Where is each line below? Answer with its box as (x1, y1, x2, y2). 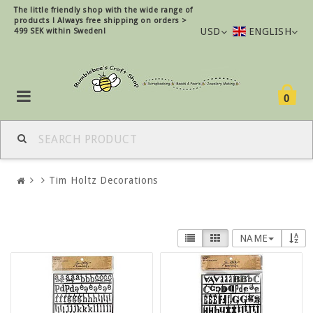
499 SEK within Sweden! (14, 27, 105, 36)
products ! (14, 16, 57, 25)
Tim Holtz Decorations (49, 174, 159, 186)
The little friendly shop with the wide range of (14, 6, 193, 15)
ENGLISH (248, 26, 291, 37)
